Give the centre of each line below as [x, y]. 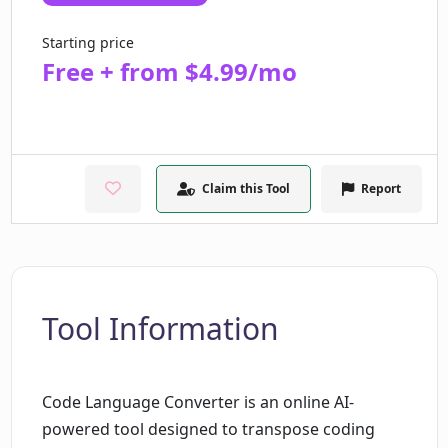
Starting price [87, 43]
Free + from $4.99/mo [169, 72]
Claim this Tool [245, 189]
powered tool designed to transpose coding [208, 429]
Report [380, 189]
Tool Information [160, 329]
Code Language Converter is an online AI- [197, 402]
